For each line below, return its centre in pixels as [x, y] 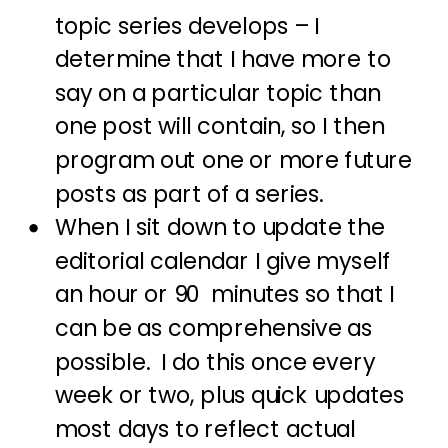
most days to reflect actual [205, 429]
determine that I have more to [222, 59]
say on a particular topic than [217, 93]
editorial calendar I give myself [222, 261]
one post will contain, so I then [219, 127]
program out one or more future [233, 160]
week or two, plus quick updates [229, 395]
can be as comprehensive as [213, 328]
